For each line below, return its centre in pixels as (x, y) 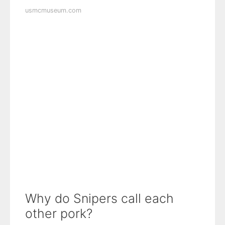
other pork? (59, 214)
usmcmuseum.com (53, 11)
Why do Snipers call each (99, 199)
